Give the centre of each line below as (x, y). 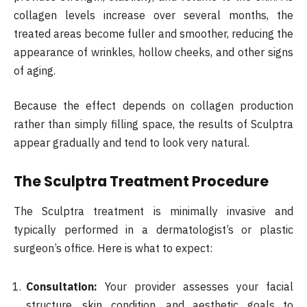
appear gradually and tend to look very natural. (132, 143)
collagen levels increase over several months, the (153, 15)
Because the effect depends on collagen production (153, 106)
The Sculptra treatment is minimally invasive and (153, 211)
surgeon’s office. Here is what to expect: (113, 248)
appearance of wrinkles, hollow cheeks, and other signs (153, 52)
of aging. (35, 70)
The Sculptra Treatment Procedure (141, 181)
